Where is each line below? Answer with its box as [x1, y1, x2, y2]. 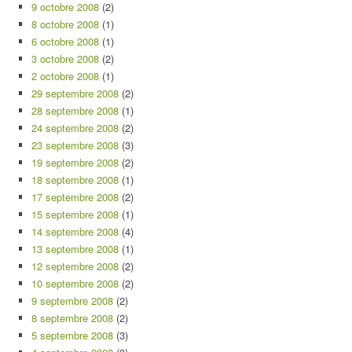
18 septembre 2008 [31, 172, 119, 187]
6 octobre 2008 [31, 34, 99, 49]
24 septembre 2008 [31, 120, 119, 135]
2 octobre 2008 [31, 68, 99, 83]
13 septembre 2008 [31, 241, 119, 256]
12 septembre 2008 [31, 258, 119, 273]
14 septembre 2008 [31, 224, 119, 239]
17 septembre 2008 [31, 189, 119, 204]
